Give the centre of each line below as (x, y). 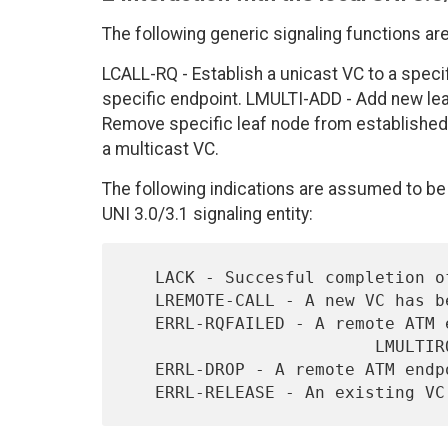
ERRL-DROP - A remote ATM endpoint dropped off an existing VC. (139, 369)
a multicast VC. (160, 149)
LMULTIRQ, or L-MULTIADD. (249, 346)
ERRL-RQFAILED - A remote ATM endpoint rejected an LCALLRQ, (139, 323)
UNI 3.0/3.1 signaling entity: (207, 214)
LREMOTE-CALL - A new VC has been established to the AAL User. (139, 300)
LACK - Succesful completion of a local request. (139, 277)
